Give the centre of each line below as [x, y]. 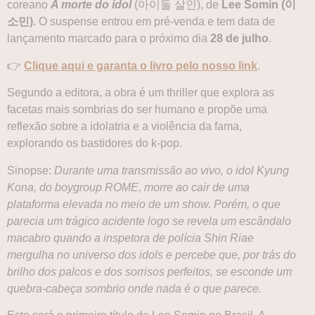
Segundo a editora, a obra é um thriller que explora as [141, 93]
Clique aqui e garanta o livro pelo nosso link [141, 65]
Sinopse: [31, 170]
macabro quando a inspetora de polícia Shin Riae [130, 238]
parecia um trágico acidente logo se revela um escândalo [149, 221]
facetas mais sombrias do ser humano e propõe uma [137, 110]
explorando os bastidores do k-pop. [95, 143]
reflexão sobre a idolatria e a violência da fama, [124, 127]
